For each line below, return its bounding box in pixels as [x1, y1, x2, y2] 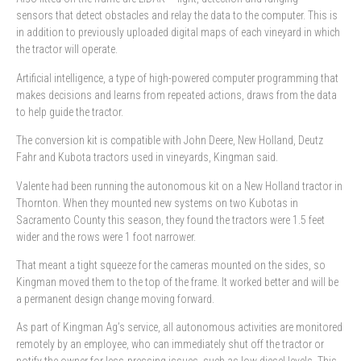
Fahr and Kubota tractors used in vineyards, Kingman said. [16, 151, 278, 164]
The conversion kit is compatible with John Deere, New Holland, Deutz [16, 134, 323, 147]
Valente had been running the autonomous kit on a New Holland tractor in [16, 179, 342, 193]
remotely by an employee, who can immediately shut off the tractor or [16, 338, 324, 351]
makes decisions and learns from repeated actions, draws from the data [16, 88, 337, 102]
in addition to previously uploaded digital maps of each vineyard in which [16, 26, 340, 39]
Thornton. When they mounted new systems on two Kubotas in [16, 196, 298, 210]
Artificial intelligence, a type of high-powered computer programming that [16, 71, 338, 85]
